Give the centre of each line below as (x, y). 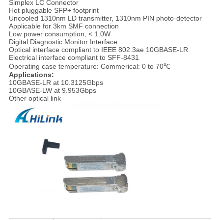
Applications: (31, 75)
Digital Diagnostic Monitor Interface (63, 42)
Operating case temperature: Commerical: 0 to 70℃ (89, 67)
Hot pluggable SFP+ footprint (54, 11)
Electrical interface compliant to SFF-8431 (74, 58)
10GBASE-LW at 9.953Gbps (52, 91)
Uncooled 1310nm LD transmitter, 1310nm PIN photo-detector (105, 18)
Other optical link (35, 98)
